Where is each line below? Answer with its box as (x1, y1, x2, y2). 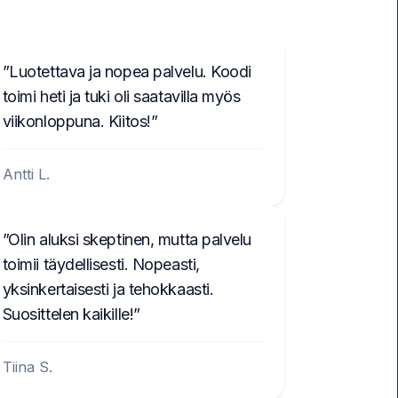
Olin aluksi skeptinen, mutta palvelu (8, 230, 252, 249)
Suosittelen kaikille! (2, 305, 134, 323)
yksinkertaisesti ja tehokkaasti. (2, 280, 214, 298)
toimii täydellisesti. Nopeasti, (2, 255, 200, 274)
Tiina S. (2, 358, 52, 376)
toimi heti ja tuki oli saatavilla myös (2, 87, 241, 106)
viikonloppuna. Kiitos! (2, 112, 151, 131)
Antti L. (2, 165, 50, 183)
